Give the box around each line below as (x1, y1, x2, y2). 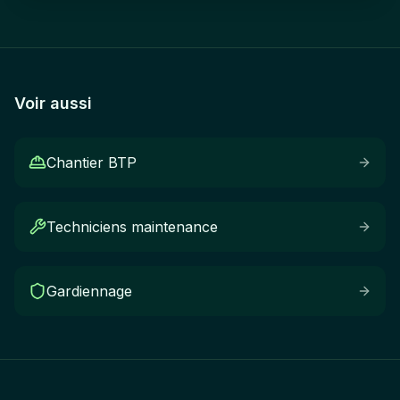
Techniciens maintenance (46, 218, 218, 236)
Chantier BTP (46, 154, 137, 171)
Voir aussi (14, 94, 92, 112)
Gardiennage (46, 282, 132, 300)
